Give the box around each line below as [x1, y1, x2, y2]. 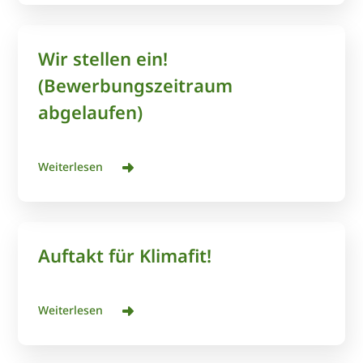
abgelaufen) [38, 100, 143, 124]
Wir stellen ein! [38, 46, 169, 70]
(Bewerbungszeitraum [38, 73, 233, 97]
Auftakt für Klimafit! [38, 243, 212, 267]
